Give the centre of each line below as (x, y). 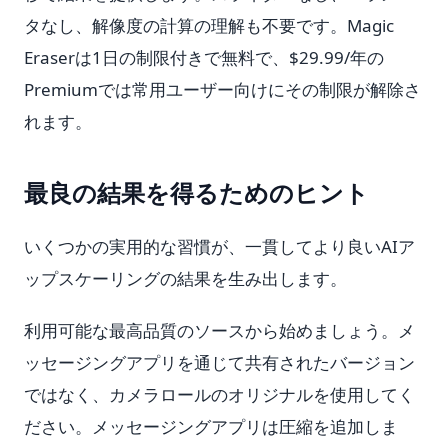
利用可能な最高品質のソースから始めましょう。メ (219, 330)
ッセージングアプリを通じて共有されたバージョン (219, 362)
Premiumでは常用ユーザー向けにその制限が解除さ (222, 89)
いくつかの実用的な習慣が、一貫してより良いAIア (219, 246)
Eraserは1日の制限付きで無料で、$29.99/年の (204, 57)
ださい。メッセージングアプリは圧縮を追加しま (211, 426)
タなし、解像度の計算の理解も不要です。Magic (209, 25)
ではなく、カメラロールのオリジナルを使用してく (219, 394)
